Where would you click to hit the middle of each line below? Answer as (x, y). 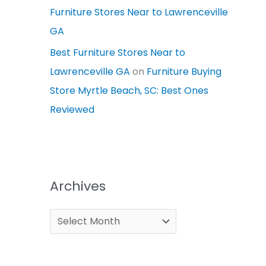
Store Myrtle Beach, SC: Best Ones (129, 90)
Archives (78, 186)
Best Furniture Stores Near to (118, 52)
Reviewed (72, 109)
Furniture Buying (184, 71)
